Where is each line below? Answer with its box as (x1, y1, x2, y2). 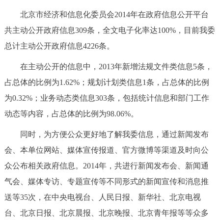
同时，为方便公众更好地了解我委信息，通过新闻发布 (4, 130, 209, 138)
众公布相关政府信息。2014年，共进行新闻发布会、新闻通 (4, 161, 209, 170)
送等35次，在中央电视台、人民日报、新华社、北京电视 (4, 192, 201, 201)
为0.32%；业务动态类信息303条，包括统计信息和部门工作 (4, 93, 209, 102)
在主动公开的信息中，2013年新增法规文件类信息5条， (4, 62, 213, 71)
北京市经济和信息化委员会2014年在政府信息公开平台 (4, 10, 209, 19)
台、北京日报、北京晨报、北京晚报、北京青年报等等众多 (4, 208, 209, 217)
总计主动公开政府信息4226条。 (4, 41, 114, 50)
